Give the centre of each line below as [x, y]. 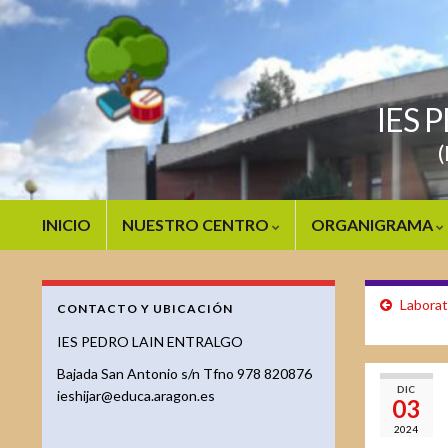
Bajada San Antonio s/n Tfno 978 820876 [184, 373]
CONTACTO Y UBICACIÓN [145, 308]
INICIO [66, 224]
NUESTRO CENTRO [197, 224]
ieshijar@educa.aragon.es [136, 395]
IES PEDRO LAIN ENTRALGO [150, 341]
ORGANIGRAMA [373, 224]
